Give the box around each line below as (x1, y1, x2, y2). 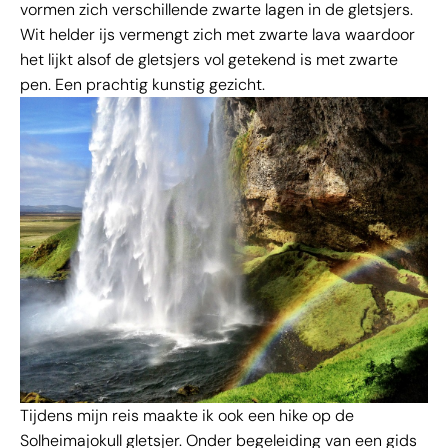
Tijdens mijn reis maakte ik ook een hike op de (20, 405, 354, 427)
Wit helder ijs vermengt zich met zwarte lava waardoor (20, 24, 415, 46)
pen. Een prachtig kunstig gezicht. (20, 74, 265, 96)
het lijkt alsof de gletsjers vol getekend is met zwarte (20, 49, 398, 71)
